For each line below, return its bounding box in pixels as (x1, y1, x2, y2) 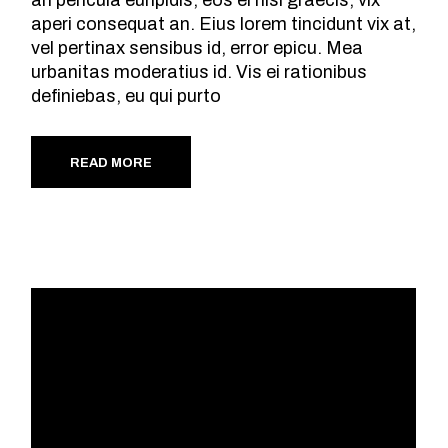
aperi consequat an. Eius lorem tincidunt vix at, (31, 13, 417, 34)
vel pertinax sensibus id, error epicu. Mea (31, 37, 364, 58)
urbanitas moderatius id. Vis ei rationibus (31, 61, 368, 82)
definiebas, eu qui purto (31, 85, 222, 106)
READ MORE (70, 155, 153, 170)
